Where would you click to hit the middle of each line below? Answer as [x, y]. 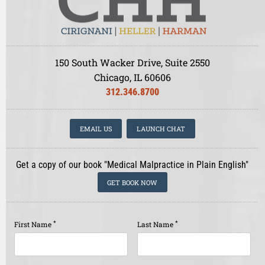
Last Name [156, 224]
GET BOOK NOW [132, 182]
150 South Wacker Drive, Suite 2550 [132, 63]
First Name [34, 224]
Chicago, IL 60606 [132, 77]
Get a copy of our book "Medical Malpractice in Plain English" [132, 165]
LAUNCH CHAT [161, 129]
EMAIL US [96, 129]
